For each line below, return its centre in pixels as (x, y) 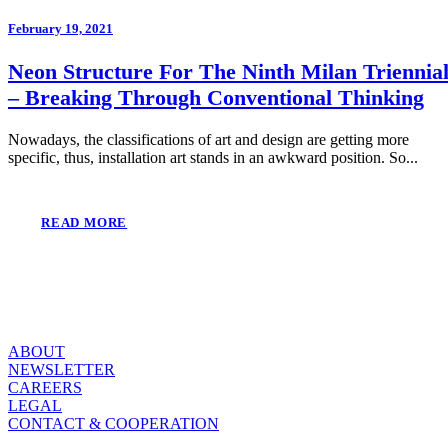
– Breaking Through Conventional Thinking (216, 98)
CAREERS (45, 388)
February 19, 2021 (60, 29)
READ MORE (84, 223)
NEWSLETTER (61, 370)
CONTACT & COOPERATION (113, 424)
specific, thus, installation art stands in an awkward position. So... (213, 158)
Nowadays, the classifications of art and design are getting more (208, 140)
